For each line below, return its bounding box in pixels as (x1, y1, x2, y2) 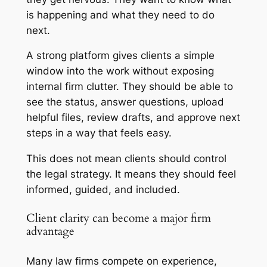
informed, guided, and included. (26, 184, 180, 196)
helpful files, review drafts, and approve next (26, 111, 240, 124)
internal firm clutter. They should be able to (26, 80, 233, 93)
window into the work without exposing (26, 65, 214, 77)
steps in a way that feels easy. (26, 127, 172, 139)
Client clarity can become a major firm (26, 210, 211, 226)
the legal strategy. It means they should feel (26, 168, 236, 181)
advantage (26, 223, 74, 239)
